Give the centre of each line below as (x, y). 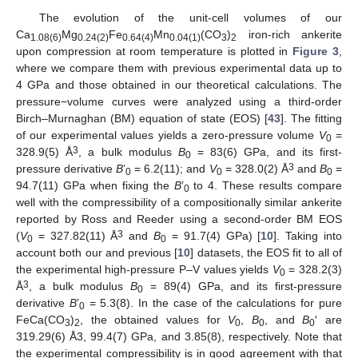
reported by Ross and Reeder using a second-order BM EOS (179, 219)
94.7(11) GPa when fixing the (95, 186)
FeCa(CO (40, 320)
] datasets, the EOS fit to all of (266, 253)
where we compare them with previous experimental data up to (179, 68)
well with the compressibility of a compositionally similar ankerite (179, 203)
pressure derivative (66, 169)
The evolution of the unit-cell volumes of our (190, 18)
